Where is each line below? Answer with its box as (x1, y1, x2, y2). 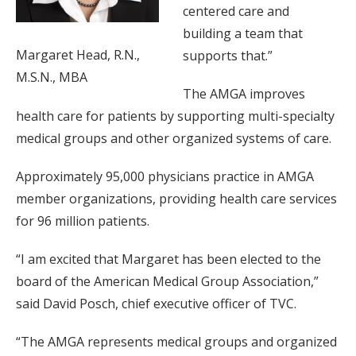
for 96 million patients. (16, 211, 149, 230)
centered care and (183, 2, 289, 20)
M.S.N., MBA (16, 68, 87, 86)
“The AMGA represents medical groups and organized (16, 332, 337, 350)
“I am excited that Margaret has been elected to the (16, 250, 321, 268)
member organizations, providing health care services (16, 189, 337, 207)
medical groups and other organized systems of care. (16, 129, 331, 147)
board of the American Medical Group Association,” (16, 272, 319, 290)
